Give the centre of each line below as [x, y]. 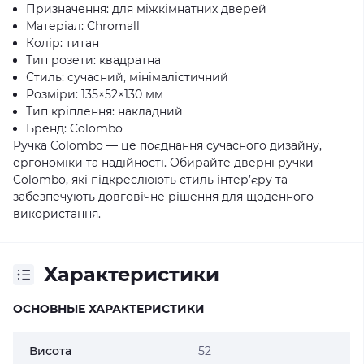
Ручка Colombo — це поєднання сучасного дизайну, [167, 145]
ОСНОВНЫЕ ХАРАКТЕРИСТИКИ [109, 309]
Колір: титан [63, 43]
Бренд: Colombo [74, 128]
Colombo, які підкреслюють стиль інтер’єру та [150, 180]
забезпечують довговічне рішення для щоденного [163, 197]
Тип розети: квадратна [93, 60]
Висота [50, 351]
